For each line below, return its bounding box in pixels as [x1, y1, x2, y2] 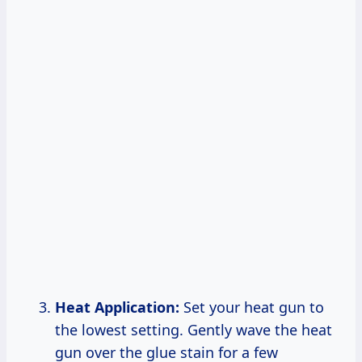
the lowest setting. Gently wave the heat [55, 319, 332, 339]
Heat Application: [55, 297, 179, 317]
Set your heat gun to [179, 297, 324, 317]
